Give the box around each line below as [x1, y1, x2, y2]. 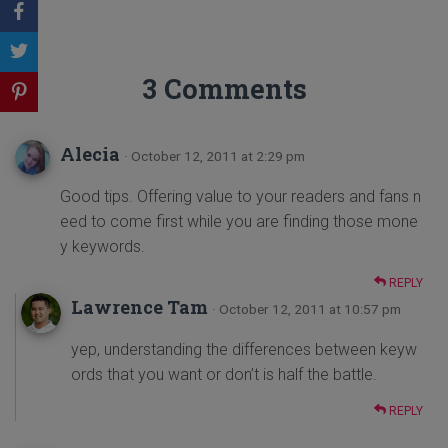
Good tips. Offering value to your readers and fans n [60, 186, 421, 206]
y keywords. [60, 236, 145, 256]
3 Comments [141, 70, 307, 106]
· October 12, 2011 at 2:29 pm [124, 147, 305, 164]
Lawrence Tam [71, 294, 208, 319]
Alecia [60, 141, 120, 166]
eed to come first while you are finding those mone [60, 211, 418, 231]
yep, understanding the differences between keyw [71, 339, 417, 359]
